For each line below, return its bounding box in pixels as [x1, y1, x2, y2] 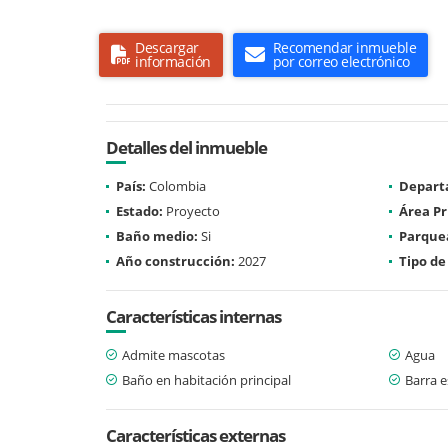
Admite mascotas [122, 345, 225, 364]
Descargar [135, 37, 199, 57]
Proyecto [163, 201, 220, 220]
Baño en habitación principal [122, 370, 291, 389]
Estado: [116, 201, 163, 220]
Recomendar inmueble [272, 37, 416, 57]
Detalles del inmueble [106, 135, 267, 159]
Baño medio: [116, 226, 198, 245]
